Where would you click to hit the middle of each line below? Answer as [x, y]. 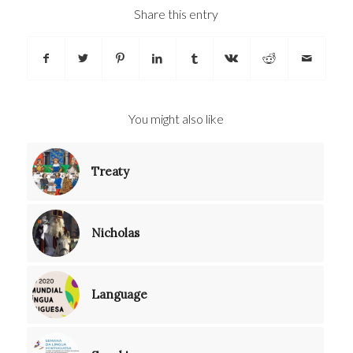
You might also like [176, 118]
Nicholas [115, 232]
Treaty [110, 171]
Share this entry [176, 13]
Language [119, 294]
